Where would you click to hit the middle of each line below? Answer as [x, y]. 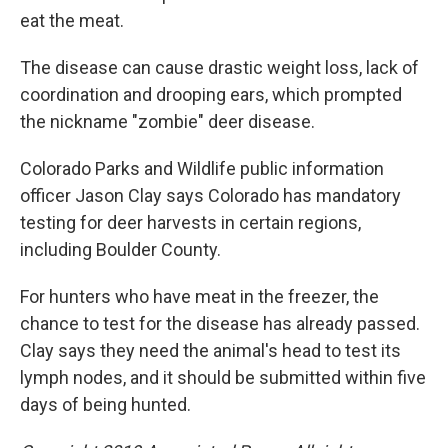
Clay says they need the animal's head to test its [210, 350]
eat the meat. [72, 20]
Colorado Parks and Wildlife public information [202, 168]
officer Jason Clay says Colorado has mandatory [210, 195]
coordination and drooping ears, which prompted [211, 94]
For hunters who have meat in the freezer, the [199, 296]
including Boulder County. [120, 249]
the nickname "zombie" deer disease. [167, 121]
